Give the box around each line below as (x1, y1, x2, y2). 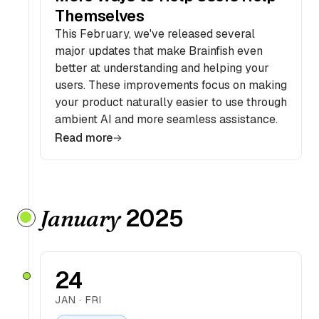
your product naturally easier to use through (55, 95, 287, 110)
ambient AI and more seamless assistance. (55, 112, 278, 127)
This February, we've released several (55, 26, 255, 41)
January (40, 204, 120, 232)
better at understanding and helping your (55, 61, 269, 75)
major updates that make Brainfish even (55, 43, 263, 58)
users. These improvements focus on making (55, 78, 287, 93)
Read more (55, 130, 113, 145)
